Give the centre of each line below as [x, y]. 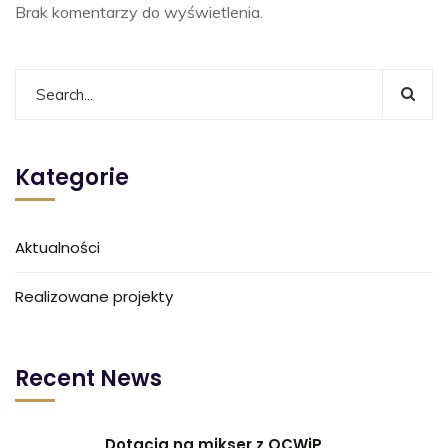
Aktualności [57, 248]
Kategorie [72, 178]
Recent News [88, 379]
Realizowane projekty [94, 297]
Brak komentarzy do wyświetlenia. [139, 12]
